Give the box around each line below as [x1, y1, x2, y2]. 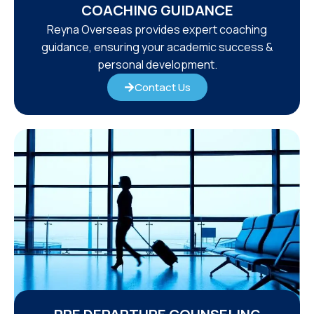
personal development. [97, 56, 217, 72]
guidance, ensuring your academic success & [41, 39, 273, 55]
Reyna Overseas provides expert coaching [47, 21, 267, 37]
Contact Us [134, 79, 191, 95]
